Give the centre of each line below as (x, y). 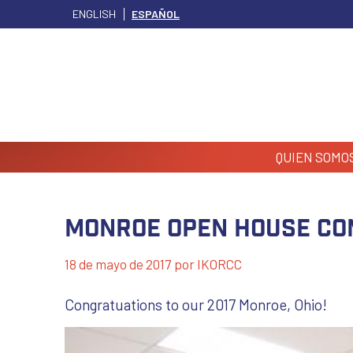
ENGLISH (94, 14)
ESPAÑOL (156, 14)
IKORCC (219, 264)
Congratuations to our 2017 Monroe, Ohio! (196, 305)
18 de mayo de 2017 (118, 264)
